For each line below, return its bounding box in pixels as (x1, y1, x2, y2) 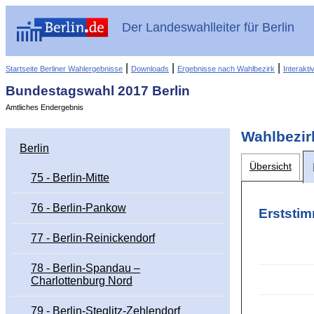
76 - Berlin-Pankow (31, 202, 126, 214)
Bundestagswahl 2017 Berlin (6, 83, 190, 99)
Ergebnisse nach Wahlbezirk (177, 64, 275, 73)
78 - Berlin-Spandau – (31, 262, 140, 275)
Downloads (131, 64, 169, 73)
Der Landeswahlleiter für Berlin (122, 20, 294, 35)
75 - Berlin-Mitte (31, 172, 109, 184)
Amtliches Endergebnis (6, 103, 83, 112)
